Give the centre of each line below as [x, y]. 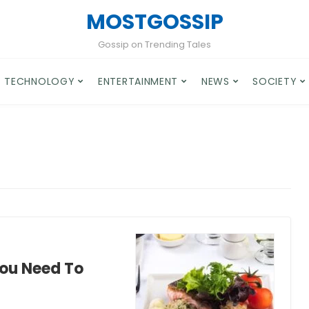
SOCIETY [275, 81]
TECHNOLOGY [40, 81]
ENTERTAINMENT [138, 81]
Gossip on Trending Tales [154, 44]
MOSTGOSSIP [154, 22]
